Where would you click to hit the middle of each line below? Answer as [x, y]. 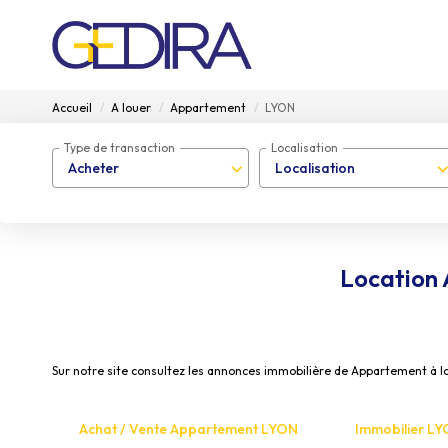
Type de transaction [119, 148]
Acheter [93, 168]
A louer [131, 107]
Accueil [72, 107]
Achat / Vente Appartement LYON [188, 429]
